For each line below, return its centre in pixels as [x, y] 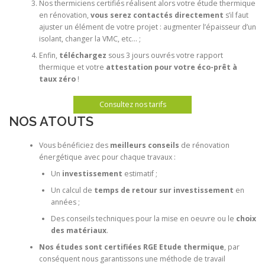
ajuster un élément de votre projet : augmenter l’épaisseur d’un [147, 27]
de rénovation [204, 146]
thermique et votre [72, 67]
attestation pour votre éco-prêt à [171, 67]
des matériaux [78, 231]
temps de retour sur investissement [164, 190]
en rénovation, [64, 15]
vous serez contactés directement [157, 15]
